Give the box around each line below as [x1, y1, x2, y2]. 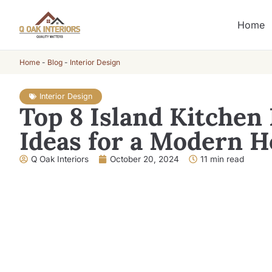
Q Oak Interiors [31, 154, 89, 165]
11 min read [200, 154, 244, 165]
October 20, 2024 [110, 154, 179, 165]
